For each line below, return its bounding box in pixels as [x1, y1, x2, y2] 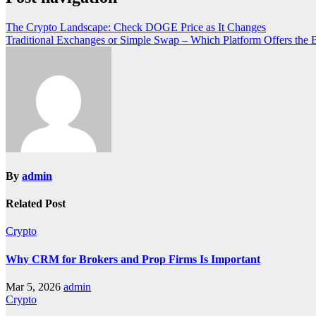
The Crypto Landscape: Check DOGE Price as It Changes [6, 20, 266, 33]
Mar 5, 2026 [6, 280, 63, 293]
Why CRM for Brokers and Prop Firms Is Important [6, 253, 260, 265]
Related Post [6, 197, 66, 210]
